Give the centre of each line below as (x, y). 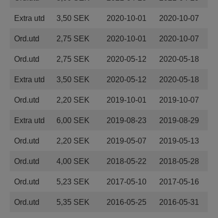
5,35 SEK (73, 202)
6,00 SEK (73, 120)
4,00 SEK (73, 161)
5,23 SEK (73, 182)
